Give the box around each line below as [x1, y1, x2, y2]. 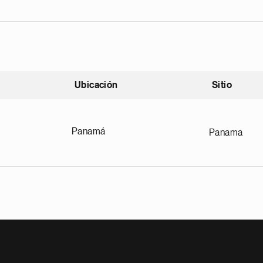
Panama [209, 128, 243, 137]
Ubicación [75, 80, 118, 90]
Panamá [72, 127, 106, 136]
